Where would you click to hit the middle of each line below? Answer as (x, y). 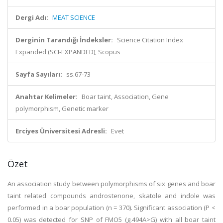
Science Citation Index (150, 40)
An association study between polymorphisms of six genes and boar (111, 184)
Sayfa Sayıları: (39, 74)
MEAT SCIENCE (74, 17)
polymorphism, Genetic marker (62, 109)
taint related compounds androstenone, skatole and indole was (111, 196)
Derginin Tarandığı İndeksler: (64, 40)
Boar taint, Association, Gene (125, 97)
